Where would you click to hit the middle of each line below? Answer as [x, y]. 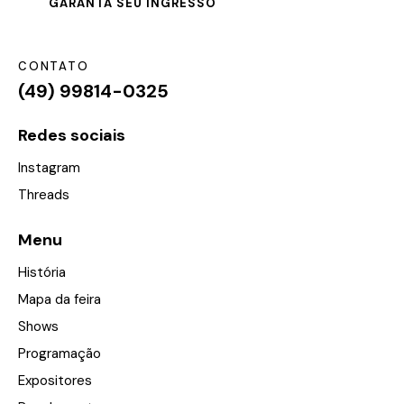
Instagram [49, 168]
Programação [60, 354]
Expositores [55, 381]
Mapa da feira [60, 300]
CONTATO [54, 67]
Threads [44, 195]
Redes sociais [72, 136]
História [42, 273]
